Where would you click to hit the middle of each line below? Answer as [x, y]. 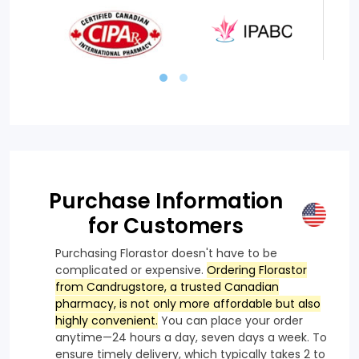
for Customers [165, 226]
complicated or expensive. [131, 270]
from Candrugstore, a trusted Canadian [167, 286]
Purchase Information [165, 201]
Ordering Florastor [257, 270]
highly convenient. [107, 320]
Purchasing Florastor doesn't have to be [166, 253]
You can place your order [230, 320]
